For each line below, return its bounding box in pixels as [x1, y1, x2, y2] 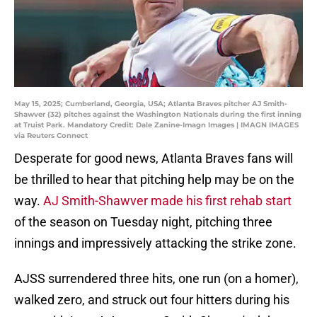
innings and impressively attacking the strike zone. [14, 236, 296, 251]
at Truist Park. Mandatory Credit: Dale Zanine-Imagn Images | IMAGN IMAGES [14, 120, 299, 130]
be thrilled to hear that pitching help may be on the [14, 172, 294, 188]
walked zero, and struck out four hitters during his [14, 292, 289, 308]
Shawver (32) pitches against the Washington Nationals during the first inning [14, 110, 301, 120]
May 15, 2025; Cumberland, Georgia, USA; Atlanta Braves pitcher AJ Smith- [14, 99, 287, 109]
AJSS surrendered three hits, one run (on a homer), [14, 271, 299, 287]
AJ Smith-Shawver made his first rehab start [43, 193, 292, 209]
